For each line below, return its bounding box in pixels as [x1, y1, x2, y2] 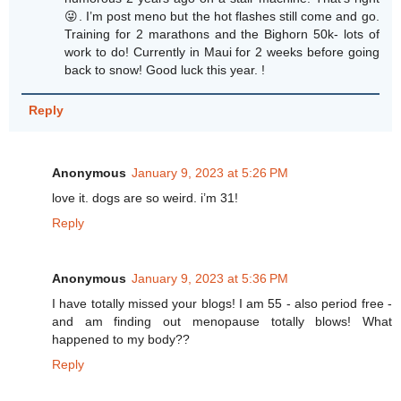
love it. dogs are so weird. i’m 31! [52, 191, 238, 206]
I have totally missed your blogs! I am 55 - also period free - [52, 296, 392, 311]
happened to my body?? [52, 332, 190, 347]
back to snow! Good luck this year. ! [64, 62, 266, 77]
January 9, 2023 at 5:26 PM [132, 166, 288, 181]
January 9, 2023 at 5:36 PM [132, 271, 288, 286]
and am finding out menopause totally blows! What [52, 314, 392, 329]
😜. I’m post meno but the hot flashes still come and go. [64, 8, 380, 23]
